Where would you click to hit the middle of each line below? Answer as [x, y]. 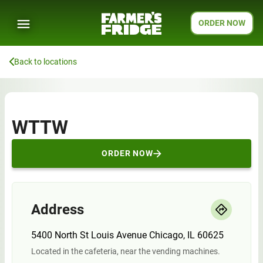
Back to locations [45, 62]
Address [58, 210]
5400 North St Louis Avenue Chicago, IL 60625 [127, 235]
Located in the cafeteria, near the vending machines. [126, 251]
